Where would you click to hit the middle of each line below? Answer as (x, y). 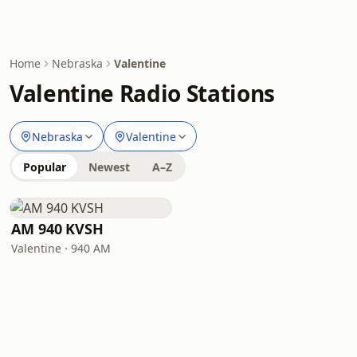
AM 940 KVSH (58, 229)
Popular (45, 167)
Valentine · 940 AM (61, 248)
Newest (109, 167)
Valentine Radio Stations (142, 93)
